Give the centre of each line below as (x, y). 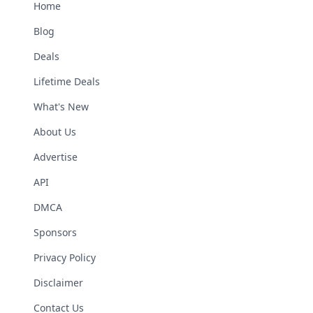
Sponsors (55, 232)
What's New (61, 107)
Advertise (56, 157)
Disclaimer (58, 283)
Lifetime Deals (67, 81)
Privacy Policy (65, 257)
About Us (55, 132)
